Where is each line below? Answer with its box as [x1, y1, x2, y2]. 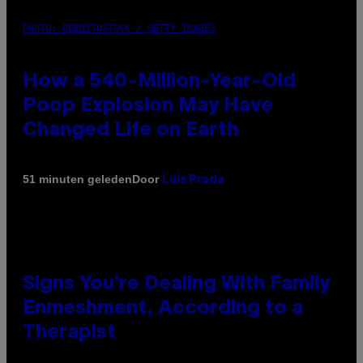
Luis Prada [162, 174, 224, 186]
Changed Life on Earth [23, 121, 238, 139]
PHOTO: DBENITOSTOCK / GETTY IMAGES [23, 22, 216, 34]
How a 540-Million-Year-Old [23, 72, 296, 91]
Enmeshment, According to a [23, 299, 303, 318]
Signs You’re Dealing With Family [23, 275, 330, 293]
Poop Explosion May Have [23, 96, 273, 115]
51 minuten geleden [23, 173, 132, 186]
